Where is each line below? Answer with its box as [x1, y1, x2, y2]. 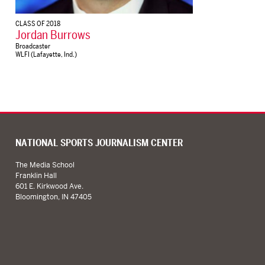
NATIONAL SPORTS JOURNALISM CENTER [15, 137, 183, 149]
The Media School [15, 160, 75, 170]
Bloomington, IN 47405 [15, 192, 92, 202]
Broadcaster [15, 41, 50, 50]
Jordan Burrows [15, 27, 91, 43]
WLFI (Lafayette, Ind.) [15, 50, 77, 59]
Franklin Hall [15, 171, 57, 181]
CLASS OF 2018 [15, 19, 60, 28]
